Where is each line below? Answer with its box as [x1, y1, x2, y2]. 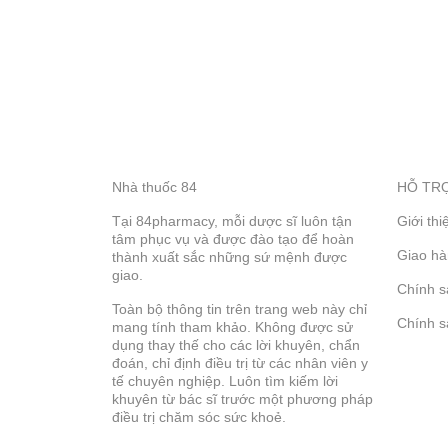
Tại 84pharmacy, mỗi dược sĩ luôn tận [112, 213, 352, 230]
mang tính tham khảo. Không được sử [112, 319, 353, 336]
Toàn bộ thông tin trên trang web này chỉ [112, 301, 367, 318]
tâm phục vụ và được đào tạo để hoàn [112, 231, 354, 248]
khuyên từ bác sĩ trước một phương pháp [112, 391, 373, 408]
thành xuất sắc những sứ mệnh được [112, 249, 347, 266]
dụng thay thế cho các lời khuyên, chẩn [112, 337, 360, 354]
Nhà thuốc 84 [112, 179, 197, 196]
